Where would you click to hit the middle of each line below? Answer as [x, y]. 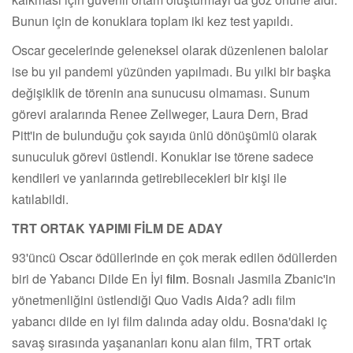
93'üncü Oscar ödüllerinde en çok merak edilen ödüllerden [175, 257]
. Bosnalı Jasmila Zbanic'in [261, 278]
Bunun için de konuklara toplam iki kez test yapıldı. [152, 20]
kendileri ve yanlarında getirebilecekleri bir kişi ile [149, 177]
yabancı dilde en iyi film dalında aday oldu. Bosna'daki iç [169, 321]
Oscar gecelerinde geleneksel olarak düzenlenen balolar [170, 50]
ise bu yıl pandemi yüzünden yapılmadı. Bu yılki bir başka [171, 71]
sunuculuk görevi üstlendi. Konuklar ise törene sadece [163, 156]
